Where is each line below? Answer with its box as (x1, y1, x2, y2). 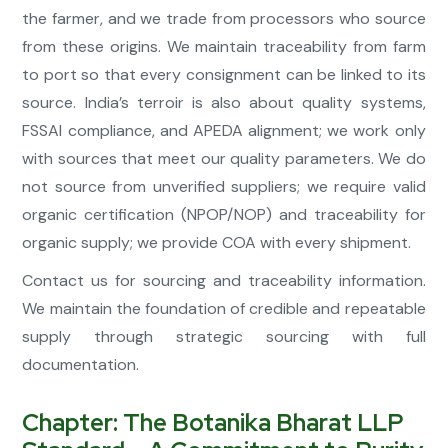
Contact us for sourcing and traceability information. (22, 270, 426, 292)
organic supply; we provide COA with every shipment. (22, 232, 412, 254)
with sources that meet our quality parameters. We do (22, 148, 426, 170)
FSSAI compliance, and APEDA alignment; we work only (22, 120, 426, 142)
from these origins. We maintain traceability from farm (22, 36, 426, 58)
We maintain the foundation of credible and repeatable (22, 298, 426, 320)
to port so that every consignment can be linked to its (22, 64, 426, 86)
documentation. (22, 354, 140, 376)
